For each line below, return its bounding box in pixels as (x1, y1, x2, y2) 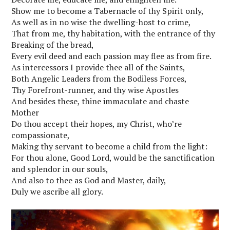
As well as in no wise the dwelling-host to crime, (11, 16, 191, 28)
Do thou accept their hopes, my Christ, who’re (11, 118, 182, 130)
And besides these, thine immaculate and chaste (11, 95, 189, 107)
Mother (11, 107, 40, 119)
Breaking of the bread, (11, 39, 94, 51)
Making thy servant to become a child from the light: (11, 141, 208, 152)
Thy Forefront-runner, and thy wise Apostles (11, 84, 179, 96)
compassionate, (11, 129, 70, 141)
